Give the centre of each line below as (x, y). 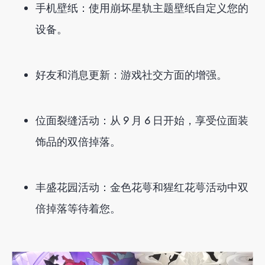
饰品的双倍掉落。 (78, 141)
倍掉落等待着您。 (78, 208)
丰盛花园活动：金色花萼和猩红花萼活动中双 (142, 187)
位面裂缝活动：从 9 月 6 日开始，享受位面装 (142, 120)
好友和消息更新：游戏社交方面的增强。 (131, 75)
